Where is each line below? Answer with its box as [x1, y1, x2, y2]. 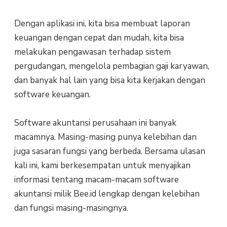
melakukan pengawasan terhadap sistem [14, 46, 171, 58]
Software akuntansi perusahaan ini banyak [14, 117, 176, 129]
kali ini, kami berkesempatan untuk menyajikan [14, 160, 191, 172]
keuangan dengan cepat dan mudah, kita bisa [14, 31, 184, 44]
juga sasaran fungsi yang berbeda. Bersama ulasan [14, 145, 205, 158]
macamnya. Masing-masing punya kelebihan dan [14, 131, 197, 143]
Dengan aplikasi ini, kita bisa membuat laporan [14, 17, 190, 29]
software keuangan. [14, 88, 91, 100]
